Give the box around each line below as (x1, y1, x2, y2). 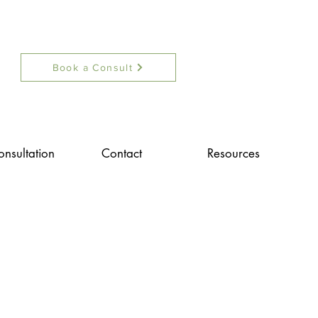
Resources (207, 146, 260, 161)
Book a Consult (52, 62, 133, 73)
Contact (101, 146, 142, 161)
